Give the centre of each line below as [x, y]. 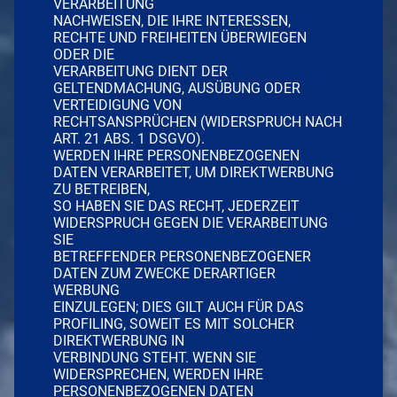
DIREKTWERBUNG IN [119, 340]
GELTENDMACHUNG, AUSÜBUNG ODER [177, 88]
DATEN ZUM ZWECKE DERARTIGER [164, 273]
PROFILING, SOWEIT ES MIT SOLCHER [174, 323]
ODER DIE [84, 54]
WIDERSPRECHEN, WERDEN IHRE [158, 374]
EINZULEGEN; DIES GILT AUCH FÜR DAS [179, 307]
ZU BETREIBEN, [101, 189]
